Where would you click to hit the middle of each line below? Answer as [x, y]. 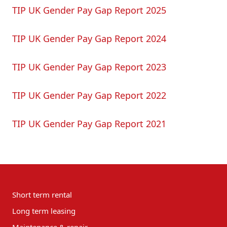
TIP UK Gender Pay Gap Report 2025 [89, 10]
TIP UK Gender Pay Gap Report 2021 [89, 123]
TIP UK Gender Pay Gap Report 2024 [89, 38]
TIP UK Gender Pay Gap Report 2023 [89, 67]
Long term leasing [44, 211]
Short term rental [42, 194]
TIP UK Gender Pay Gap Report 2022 [89, 95]
